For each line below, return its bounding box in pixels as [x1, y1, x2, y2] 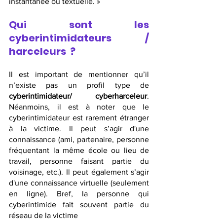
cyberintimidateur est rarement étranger [9, 113, 149, 122]
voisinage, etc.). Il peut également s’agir [9, 168, 149, 177]
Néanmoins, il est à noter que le [9, 103, 149, 111]
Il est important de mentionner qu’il [9, 70, 149, 79]
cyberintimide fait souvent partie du [9, 200, 149, 209]
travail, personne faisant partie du [9, 157, 149, 166]
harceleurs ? [9, 44, 75, 59]
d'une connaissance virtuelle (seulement [9, 179, 149, 187]
